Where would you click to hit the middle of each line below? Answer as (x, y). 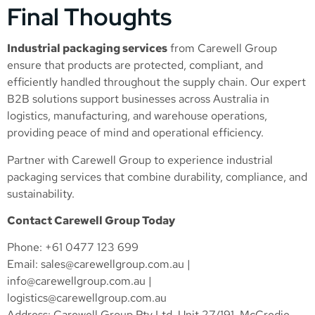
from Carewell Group (222, 49)
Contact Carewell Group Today (91, 221)
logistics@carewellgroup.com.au (87, 298)
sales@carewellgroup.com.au (112, 264)
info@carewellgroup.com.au (76, 281)
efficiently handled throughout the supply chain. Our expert (156, 82)
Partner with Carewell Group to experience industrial (140, 160)
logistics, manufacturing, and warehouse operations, (137, 116)
